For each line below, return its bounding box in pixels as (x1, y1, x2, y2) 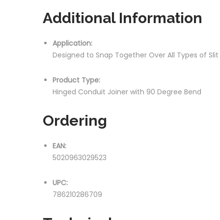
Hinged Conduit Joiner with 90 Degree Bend (53, 86, 201, 97)
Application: (53, 38, 92, 48)
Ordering (43, 112, 107, 129)
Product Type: (53, 75, 100, 85)
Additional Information (43, 9, 202, 27)
